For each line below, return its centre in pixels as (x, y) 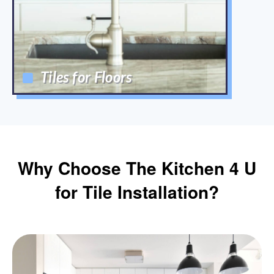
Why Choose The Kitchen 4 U (137, 168)
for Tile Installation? (137, 192)
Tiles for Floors (86, 77)
